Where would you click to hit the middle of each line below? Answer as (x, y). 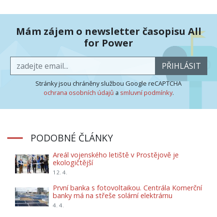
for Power (108, 43)
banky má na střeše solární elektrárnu (113, 196)
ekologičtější (73, 163)
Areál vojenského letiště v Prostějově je (116, 155)
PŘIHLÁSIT (181, 66)
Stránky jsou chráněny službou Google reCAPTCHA (108, 84)
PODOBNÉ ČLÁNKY (72, 138)
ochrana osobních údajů (78, 93)
